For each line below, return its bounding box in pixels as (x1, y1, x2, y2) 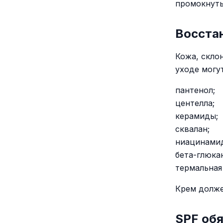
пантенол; (175, 85, 215, 95)
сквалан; (175, 124, 210, 134)
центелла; (175, 98, 215, 108)
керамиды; (175, 111, 218, 121)
